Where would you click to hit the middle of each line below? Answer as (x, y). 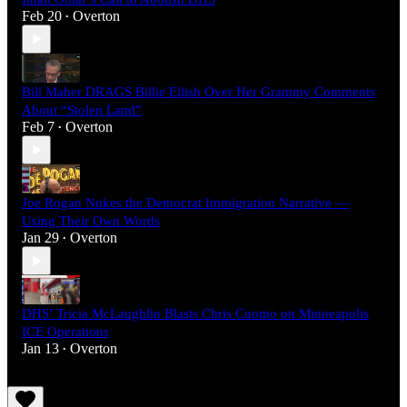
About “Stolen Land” (82, 110)
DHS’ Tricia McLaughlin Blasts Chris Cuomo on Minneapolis (195, 314)
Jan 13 (40, 349)
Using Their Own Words (91, 221)
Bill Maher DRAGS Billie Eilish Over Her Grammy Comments (199, 92)
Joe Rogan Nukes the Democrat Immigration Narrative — (185, 203)
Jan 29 (40, 238)
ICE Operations (65, 332)
